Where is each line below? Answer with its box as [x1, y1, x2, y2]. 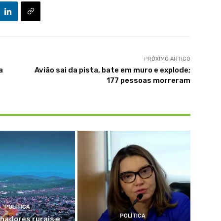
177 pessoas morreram [106, 76, 190, 85]
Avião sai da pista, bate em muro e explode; [34, 66, 190, 75]
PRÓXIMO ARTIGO [144, 56, 190, 63]
